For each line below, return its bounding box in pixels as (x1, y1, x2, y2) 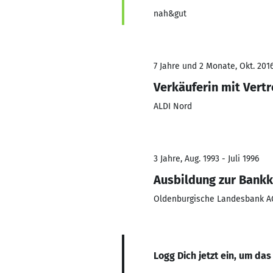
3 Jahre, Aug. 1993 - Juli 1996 (154, 154, 259, 164)
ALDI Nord (154, 101, 192, 112)
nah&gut (154, 9, 186, 19)
